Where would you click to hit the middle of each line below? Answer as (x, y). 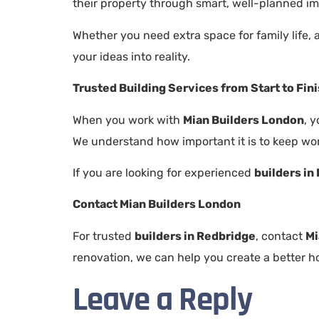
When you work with (128, 120)
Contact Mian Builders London (157, 204)
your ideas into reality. (131, 56)
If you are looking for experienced (163, 172)
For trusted (104, 236)
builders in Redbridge (195, 236)
